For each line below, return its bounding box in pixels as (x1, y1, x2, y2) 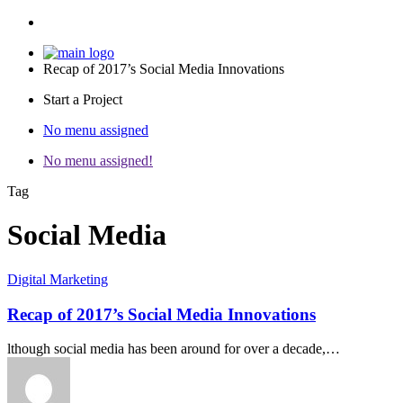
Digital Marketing (7, 271, 108, 287)
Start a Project (43, 92, 122, 107)
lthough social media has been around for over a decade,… (7, 341, 340, 357)
